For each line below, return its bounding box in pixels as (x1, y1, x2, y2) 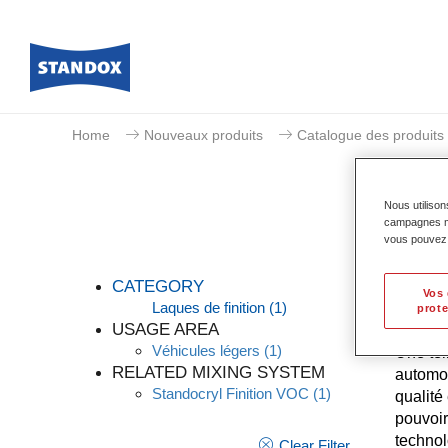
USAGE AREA (112, 320, 219, 339)
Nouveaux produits (144, 127, 263, 143)
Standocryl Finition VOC (152, 385, 309, 402)
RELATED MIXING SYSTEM (112, 363, 325, 382)
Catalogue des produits (297, 127, 444, 143)
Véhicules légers (152, 342, 260, 359)
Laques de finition (152, 299, 265, 316)
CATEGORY (112, 277, 204, 296)
